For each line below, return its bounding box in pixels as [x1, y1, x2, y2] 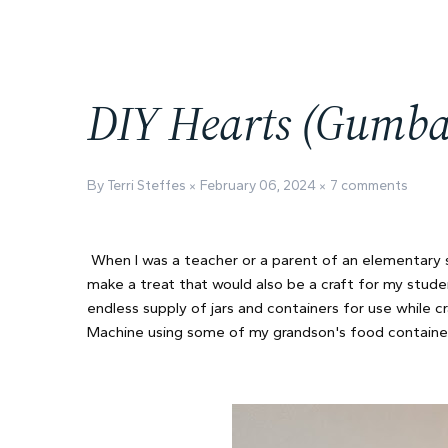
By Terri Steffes [87, 177, 189, 194]
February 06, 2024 [200, 177, 316, 194]
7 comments [330, 177, 408, 194]
